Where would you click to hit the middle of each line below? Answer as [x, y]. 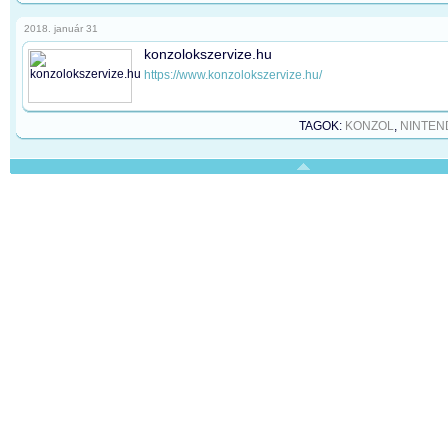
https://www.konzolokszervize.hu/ [233, 75]
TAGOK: [322, 126]
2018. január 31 [61, 28]
